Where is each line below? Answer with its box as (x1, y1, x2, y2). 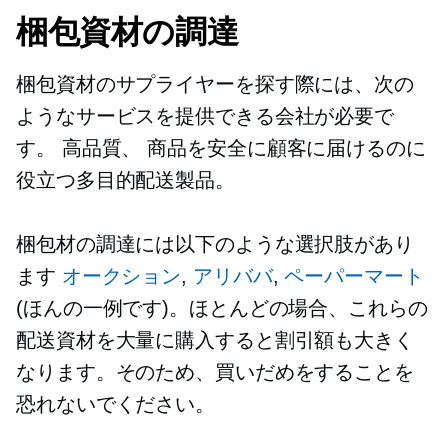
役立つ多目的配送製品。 (16, 169, 235, 192)
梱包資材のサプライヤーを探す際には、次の (16, 73, 414, 96)
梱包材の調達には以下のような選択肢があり (16, 233, 414, 256)
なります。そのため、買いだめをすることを (16, 361, 414, 384)
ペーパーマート (284, 265, 424, 288)
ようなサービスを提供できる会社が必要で (16, 105, 395, 128)
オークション (61, 265, 182, 288)
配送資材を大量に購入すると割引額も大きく (16, 329, 414, 352)
